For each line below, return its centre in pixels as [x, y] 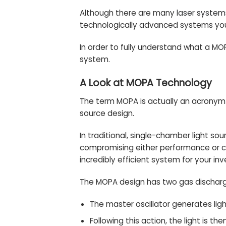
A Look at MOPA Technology [146, 83]
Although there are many [128, 13]
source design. [107, 114]
